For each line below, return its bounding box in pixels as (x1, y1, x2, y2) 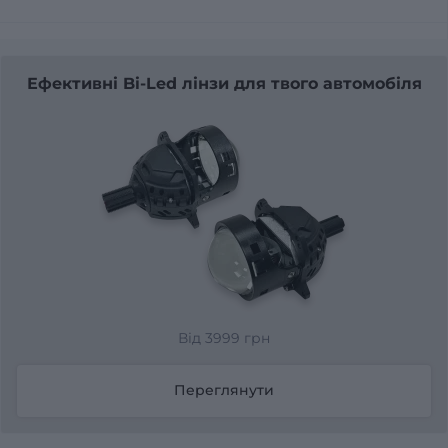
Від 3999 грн (178, 328, 270, 347)
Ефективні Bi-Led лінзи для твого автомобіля (26, 73, 422, 93)
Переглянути (174, 381, 274, 400)
